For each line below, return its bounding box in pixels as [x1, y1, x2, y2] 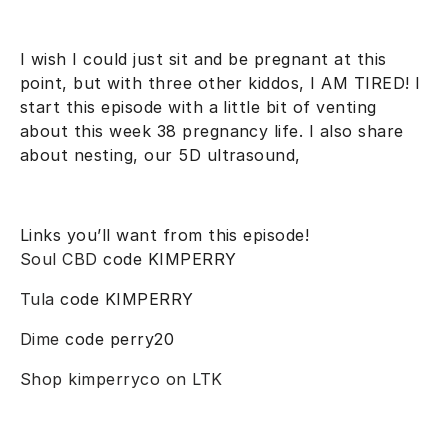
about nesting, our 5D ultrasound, [20, 144, 307, 165]
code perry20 [59, 328, 186, 349]
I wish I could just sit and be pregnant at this [20, 48, 387, 69]
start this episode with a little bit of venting [20, 96, 377, 117]
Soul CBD [20, 248, 98, 269]
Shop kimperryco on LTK [20, 368, 223, 389]
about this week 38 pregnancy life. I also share [20, 120, 404, 141]
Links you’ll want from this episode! [20, 224, 310, 245]
